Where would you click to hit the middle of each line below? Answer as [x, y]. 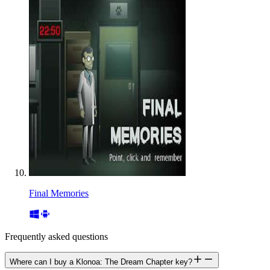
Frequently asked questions [56, 237]
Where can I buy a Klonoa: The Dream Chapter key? [101, 262]
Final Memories [59, 193]
